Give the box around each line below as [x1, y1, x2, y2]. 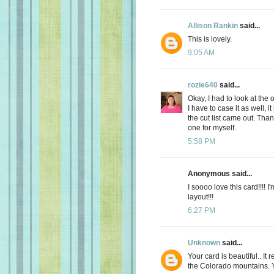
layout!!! [188, 192, 213, 201]
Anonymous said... [188, 169, 252, 178]
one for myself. [188, 123, 236, 132]
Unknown [188, 238, 220, 247]
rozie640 [188, 80, 218, 89]
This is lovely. [188, 34, 232, 43]
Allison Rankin [188, 21, 238, 30]
